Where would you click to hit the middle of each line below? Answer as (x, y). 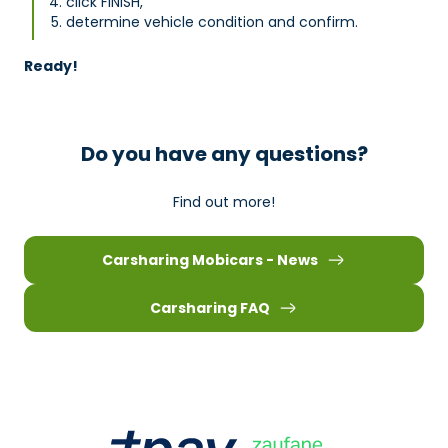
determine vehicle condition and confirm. (212, 21)
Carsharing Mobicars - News (210, 259)
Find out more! (224, 201)
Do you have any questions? (224, 153)
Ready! (51, 65)
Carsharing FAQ (210, 307)
